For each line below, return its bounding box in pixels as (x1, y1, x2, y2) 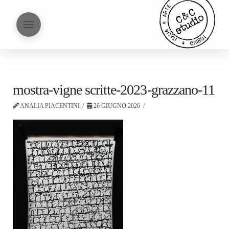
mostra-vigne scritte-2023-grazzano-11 (13, 82, 215, 98)
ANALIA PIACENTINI (19, 102, 80, 109)
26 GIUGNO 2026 (92, 102, 141, 109)
